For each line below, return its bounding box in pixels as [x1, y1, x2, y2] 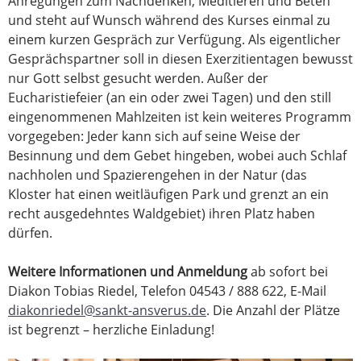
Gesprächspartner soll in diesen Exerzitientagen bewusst [8, 50, 353, 68]
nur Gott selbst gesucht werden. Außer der [8, 69, 268, 88]
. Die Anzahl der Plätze [206, 301, 340, 320]
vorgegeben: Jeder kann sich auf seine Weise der [8, 127, 301, 146]
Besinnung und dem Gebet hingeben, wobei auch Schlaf [8, 147, 346, 165]
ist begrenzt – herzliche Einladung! [8, 321, 214, 339]
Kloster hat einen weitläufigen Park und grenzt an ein [8, 185, 329, 204]
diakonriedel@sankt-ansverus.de [8, 301, 206, 320]
